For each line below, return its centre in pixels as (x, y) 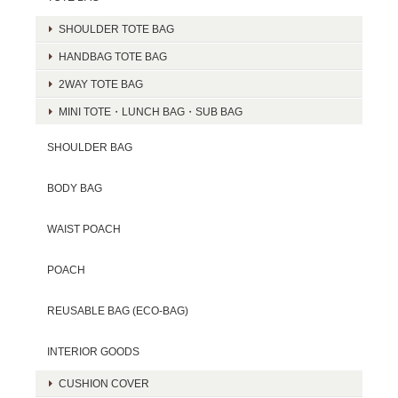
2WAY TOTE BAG (101, 84)
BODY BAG (75, 188)
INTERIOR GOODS (93, 352)
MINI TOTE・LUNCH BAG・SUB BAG (151, 112)
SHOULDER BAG (90, 147)
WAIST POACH (84, 229)
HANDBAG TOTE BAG (113, 57)
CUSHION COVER (104, 384)
